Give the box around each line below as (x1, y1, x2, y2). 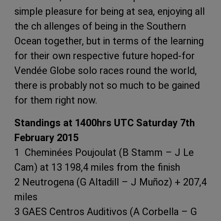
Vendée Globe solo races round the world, (14, 64, 197, 76)
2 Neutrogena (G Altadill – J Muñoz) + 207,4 (14, 176, 207, 188)
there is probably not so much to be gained (14, 79, 200, 91)
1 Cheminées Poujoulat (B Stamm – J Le (14, 146, 194, 158)
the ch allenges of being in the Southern (14, 20, 186, 32)
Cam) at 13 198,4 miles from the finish (14, 161, 180, 173)
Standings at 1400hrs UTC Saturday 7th (14, 116, 195, 129)
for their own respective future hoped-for (14, 49, 195, 62)
